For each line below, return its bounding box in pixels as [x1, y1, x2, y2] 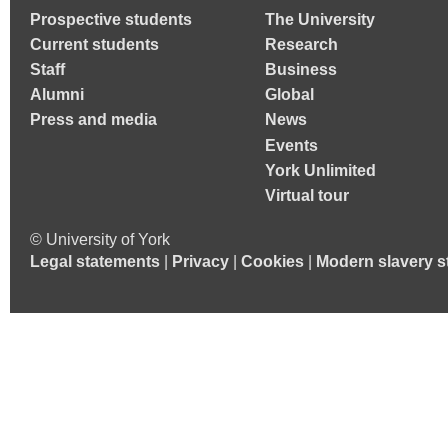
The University [265, 10, 375, 28]
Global [265, 86, 314, 104]
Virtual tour [265, 186, 349, 204]
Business [265, 60, 337, 78]
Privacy [172, 252, 229, 270]
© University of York [30, 230, 170, 248]
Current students [30, 35, 159, 53]
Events [265, 136, 318, 154]
